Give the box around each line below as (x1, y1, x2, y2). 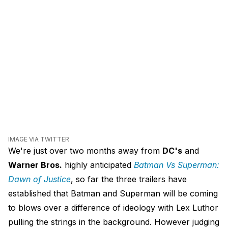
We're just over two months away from (8, 146, 162, 156)
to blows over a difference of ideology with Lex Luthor (8, 203, 218, 213)
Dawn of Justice (8, 174, 71, 185)
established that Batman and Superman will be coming (8, 188, 218, 199)
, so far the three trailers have (71, 174, 187, 185)
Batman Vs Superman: (134, 160, 219, 170)
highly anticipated (62, 160, 134, 170)
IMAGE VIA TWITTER (8, 135, 69, 144)
